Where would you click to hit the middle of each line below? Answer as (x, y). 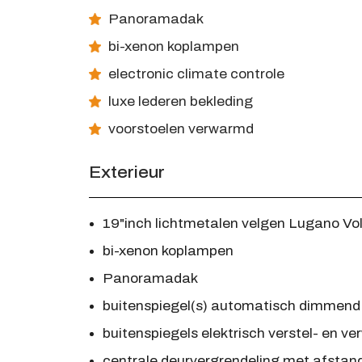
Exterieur (126, 173)
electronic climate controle (194, 74)
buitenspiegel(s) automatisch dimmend (231, 306)
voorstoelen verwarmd (179, 129)
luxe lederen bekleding (179, 102)
